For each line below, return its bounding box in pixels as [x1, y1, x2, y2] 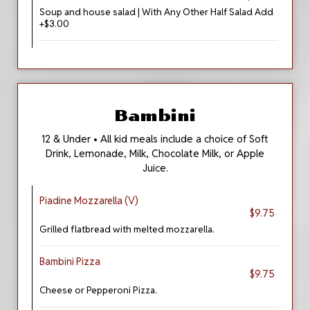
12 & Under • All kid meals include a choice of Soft [42, 132, 268, 145]
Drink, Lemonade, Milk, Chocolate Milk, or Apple [46, 147, 264, 160]
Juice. [142, 161, 168, 174]
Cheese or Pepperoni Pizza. [39, 284, 157, 296]
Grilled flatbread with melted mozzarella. [39, 223, 215, 235]
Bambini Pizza [39, 255, 100, 268]
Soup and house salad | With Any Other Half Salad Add [39, 6, 273, 18]
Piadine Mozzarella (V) [39, 194, 138, 207]
